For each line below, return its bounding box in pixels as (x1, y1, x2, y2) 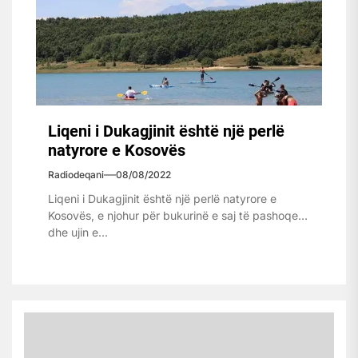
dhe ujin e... (48, 225, 108, 239)
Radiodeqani (48, 168, 104, 181)
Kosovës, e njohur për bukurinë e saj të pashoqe (48, 208, 298, 222)
